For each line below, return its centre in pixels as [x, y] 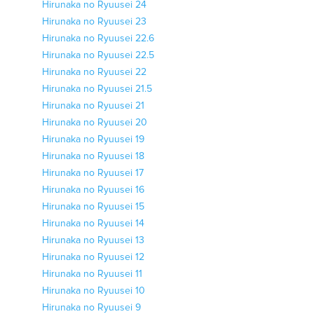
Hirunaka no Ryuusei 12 [93, 257]
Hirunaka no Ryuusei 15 [93, 207]
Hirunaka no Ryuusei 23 [94, 22]
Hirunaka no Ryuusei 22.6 [98, 39]
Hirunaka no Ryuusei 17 [93, 173]
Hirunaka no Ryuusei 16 [93, 190]
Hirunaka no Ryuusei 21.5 [97, 89]
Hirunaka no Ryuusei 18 [93, 156]
